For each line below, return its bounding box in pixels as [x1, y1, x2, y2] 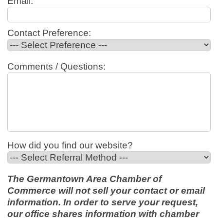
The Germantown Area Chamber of [7, 174, 162, 184]
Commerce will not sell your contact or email [7, 185, 205, 196]
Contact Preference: [7, 28, 91, 38]
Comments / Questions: [7, 61, 106, 72]
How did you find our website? [7, 140, 133, 150]
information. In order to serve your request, [7, 197, 198, 207]
